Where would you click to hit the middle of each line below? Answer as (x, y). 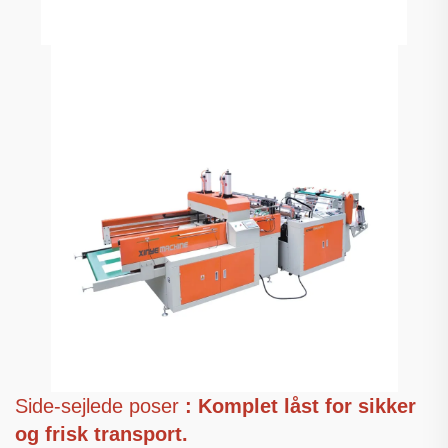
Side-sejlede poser (100, 405)
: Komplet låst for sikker (300, 405)
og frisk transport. (101, 433)
